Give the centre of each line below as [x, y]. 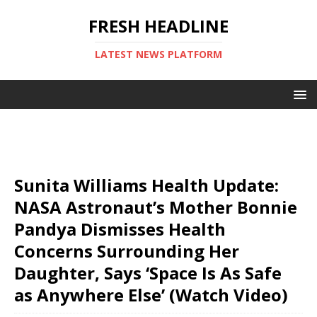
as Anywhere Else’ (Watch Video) [151, 295]
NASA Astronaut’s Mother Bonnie [156, 207]
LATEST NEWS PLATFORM [158, 54]
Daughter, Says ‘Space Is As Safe [148, 273]
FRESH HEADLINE [158, 26]
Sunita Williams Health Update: [146, 185]
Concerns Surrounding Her [127, 251]
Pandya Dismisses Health [120, 229]
